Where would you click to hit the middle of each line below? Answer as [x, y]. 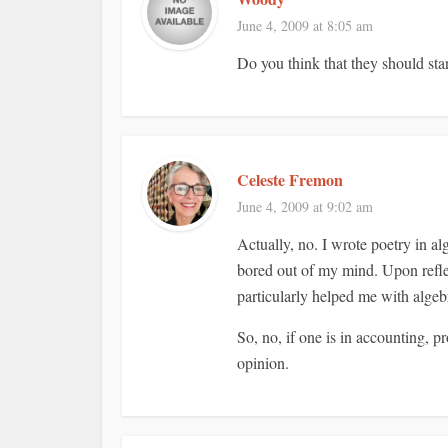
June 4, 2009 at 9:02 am [305, 206]
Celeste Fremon [290, 179]
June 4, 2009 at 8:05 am [305, 25]
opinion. [263, 362]
